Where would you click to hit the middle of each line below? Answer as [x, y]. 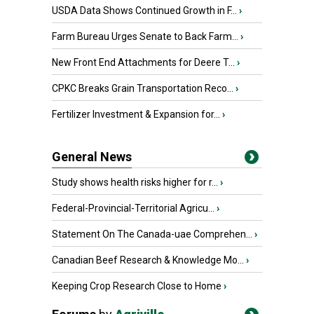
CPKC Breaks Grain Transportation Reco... [143, 88]
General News [92, 157]
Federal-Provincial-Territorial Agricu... [133, 208]
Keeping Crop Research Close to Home [137, 286]
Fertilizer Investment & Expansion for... [136, 114]
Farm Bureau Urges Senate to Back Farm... [145, 36]
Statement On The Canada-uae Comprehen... [152, 234]
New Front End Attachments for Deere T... [143, 62]
